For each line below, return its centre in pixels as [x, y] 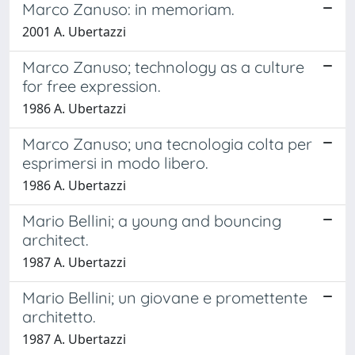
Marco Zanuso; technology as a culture [163, 67]
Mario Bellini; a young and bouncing [152, 220]
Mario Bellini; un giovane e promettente [165, 297]
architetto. [59, 316]
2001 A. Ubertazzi [74, 31]
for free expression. [92, 86]
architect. [55, 239]
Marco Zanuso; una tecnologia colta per [167, 143]
